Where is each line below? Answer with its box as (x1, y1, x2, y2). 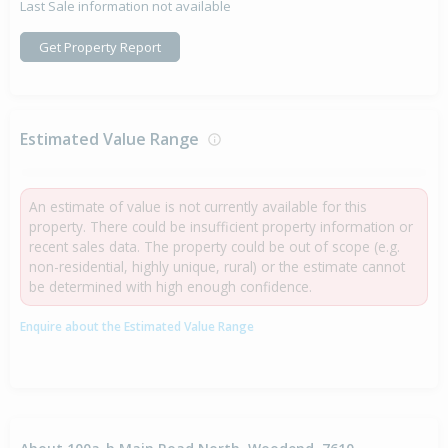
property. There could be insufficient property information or (29, 217, 413, 237)
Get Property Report (39, 37, 161, 56)
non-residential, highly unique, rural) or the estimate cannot (29, 257, 405, 277)
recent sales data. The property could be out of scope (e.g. (29, 237, 400, 257)
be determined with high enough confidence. (29, 277, 312, 297)
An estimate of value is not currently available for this (29, 197, 367, 217)
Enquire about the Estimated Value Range (20, 318, 254, 336)
